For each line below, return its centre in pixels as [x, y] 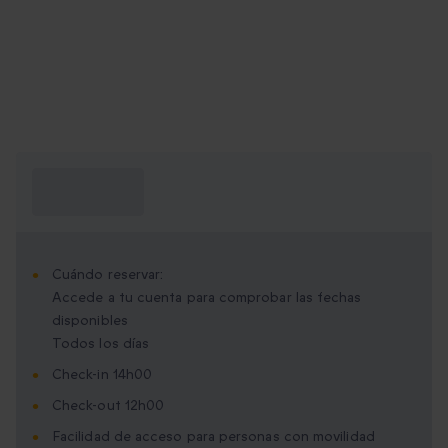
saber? [57, 204]
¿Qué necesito [85, 180]
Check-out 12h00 [108, 406]
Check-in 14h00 [102, 375]
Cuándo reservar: [108, 275]
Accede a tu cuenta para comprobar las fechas [207, 298]
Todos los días [101, 344]
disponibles [90, 321]
